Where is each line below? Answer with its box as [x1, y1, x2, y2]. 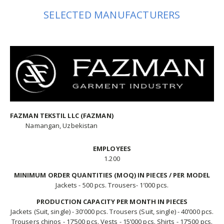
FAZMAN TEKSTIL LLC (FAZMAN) [10, 110, 113, 120]
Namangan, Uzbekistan [25, 120, 98, 130]
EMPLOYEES [93, 143, 131, 153]
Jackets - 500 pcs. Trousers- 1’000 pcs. [55, 180, 169, 189]
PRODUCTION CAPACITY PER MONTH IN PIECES [36, 196, 187, 206]
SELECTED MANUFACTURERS [43, 7, 180, 21]
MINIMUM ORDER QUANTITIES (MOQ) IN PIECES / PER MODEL [13, 170, 210, 179]
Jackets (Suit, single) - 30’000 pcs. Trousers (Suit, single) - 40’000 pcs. [10, 206, 214, 216]
